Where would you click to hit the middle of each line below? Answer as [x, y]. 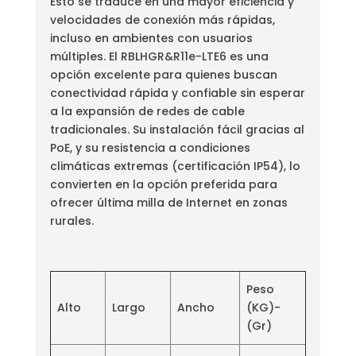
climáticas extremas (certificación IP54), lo [175, 166]
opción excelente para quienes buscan [163, 74]
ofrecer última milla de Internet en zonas [168, 202]
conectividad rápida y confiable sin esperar [177, 93]
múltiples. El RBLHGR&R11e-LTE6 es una [159, 56]
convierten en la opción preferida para [163, 184]
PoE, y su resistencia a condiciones [150, 147]
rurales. [72, 221]
